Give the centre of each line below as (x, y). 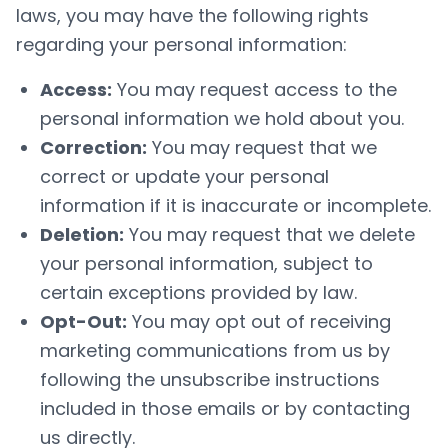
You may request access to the (254, 89)
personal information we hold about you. (222, 118)
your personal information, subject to (206, 263)
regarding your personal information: (181, 44)
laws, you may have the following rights (192, 15)
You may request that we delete (269, 234)
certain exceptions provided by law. (198, 292)
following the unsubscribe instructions (210, 379)
